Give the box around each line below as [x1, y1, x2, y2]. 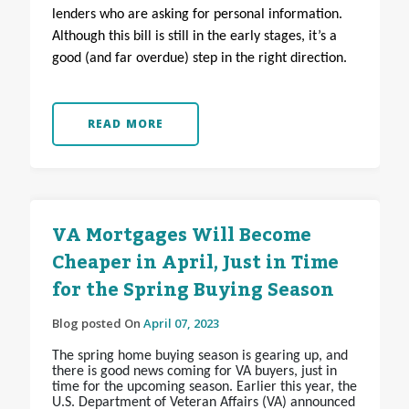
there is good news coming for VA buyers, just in [51, 364, 337, 380]
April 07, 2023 [142, 315, 219, 332]
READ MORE [87, 116, 164, 132]
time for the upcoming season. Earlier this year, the [51, 380, 357, 395]
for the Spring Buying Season [51, 272, 334, 309]
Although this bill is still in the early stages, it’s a [51, 29, 337, 45]
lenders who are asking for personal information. [51, 7, 342, 23]
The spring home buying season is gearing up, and [51, 349, 348, 364]
